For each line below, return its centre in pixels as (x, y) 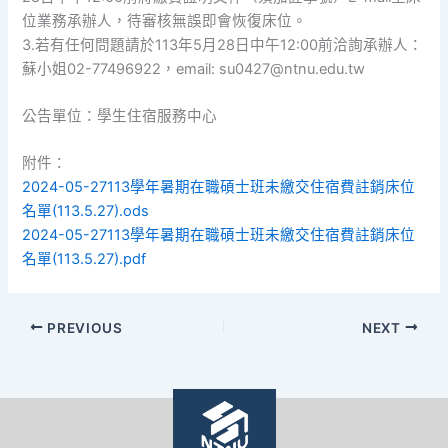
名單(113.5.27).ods (86, 211)
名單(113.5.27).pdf (84, 259)
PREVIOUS (83, 327)
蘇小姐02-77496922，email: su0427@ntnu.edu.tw (194, 68)
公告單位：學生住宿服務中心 (120, 116)
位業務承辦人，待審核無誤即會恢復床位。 (165, 20)
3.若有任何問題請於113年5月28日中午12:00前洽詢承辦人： (223, 44)
